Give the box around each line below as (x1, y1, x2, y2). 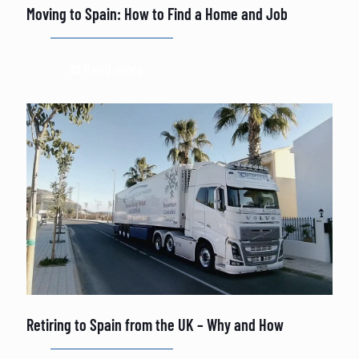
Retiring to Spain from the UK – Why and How (26, 314, 284, 334)
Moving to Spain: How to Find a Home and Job (26, 4, 288, 24)
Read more (83, 59, 143, 79)
